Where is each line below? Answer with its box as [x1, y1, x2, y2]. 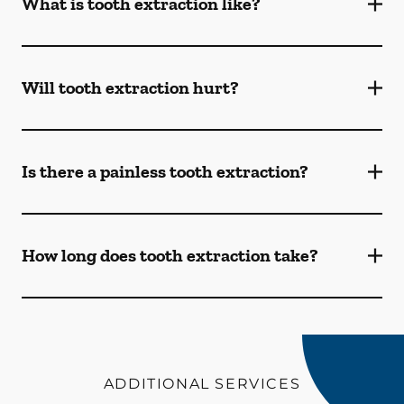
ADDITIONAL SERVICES [103, 375, 301, 392]
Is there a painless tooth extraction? [22, 161, 308, 182]
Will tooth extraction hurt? [22, 77, 239, 98]
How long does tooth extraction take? [22, 244, 318, 266]
